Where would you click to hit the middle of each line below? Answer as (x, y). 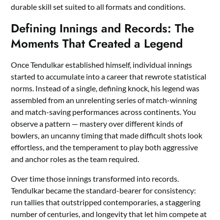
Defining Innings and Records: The (103, 28)
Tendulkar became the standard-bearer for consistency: (104, 190)
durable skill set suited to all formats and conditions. (98, 6)
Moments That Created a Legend (97, 43)
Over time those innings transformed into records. (95, 178)
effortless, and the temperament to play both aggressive (105, 147)
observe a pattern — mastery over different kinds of (97, 123)
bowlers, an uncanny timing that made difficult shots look (107, 135)
